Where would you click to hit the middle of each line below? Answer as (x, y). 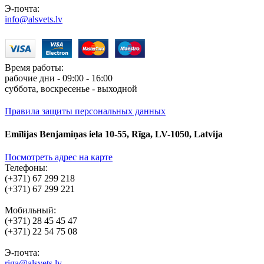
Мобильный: (30, 210)
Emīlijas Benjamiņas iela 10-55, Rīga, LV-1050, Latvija (114, 134)
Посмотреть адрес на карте (59, 157)
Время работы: (34, 67)
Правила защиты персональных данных (85, 111)
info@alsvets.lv (34, 19)
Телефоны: (26, 168)
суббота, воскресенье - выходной (71, 88)
